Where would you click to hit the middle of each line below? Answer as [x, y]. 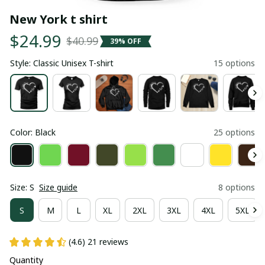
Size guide [58, 187]
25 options [234, 132]
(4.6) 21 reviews [98, 242]
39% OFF [126, 41]
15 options [234, 63]
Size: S [22, 187]
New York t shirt [59, 19]
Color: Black [33, 132]
